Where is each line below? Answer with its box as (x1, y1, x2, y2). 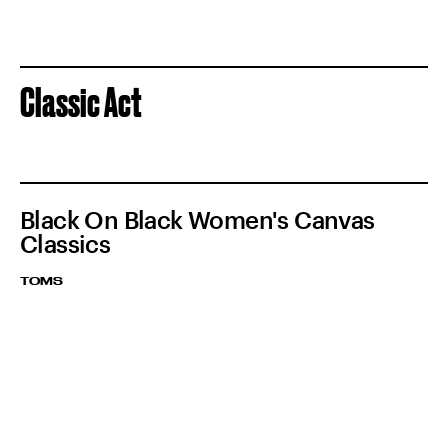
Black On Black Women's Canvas (20, 205, 375, 235)
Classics (20, 229, 111, 259)
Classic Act (20, 80, 142, 126)
